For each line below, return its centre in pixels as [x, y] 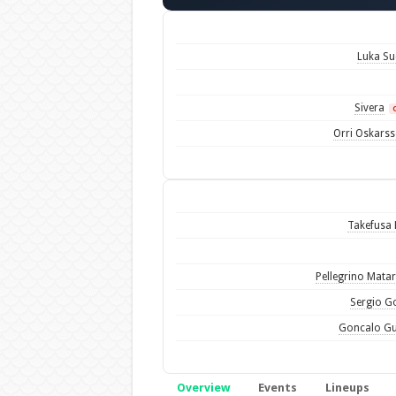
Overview [203, 388]
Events [277, 388]
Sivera [369, 108]
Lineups [347, 388]
